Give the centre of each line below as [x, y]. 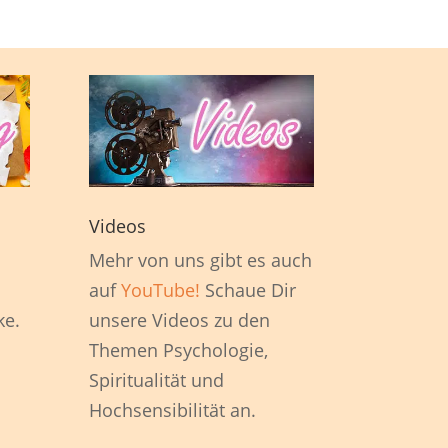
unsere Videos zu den [180, 319]
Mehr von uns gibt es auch [201, 259]
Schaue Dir [248, 289]
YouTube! [161, 289]
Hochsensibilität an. [173, 409]
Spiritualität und [157, 379]
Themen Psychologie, [179, 349]
